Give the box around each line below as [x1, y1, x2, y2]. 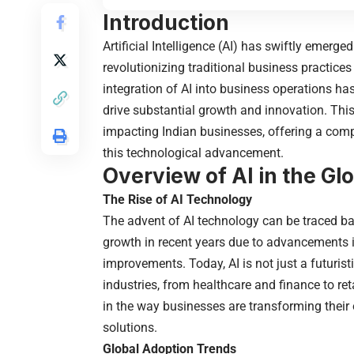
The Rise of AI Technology [103, 191, 252, 207]
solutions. [103, 319, 157, 335]
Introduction [103, 9, 229, 35]
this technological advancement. [103, 145, 284, 160]
